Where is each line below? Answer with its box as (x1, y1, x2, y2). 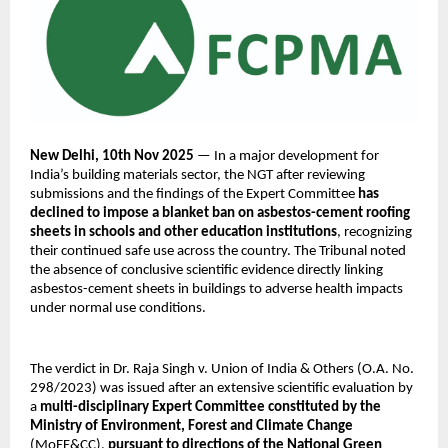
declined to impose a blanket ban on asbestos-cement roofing (30, 206, 410, 222)
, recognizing (337, 225, 412, 241)
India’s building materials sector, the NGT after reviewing (30, 168, 365, 184)
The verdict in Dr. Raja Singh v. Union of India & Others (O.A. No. (30, 362, 414, 378)
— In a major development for (194, 149, 379, 165)
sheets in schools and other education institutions (30, 225, 337, 241)
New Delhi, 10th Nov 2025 (30, 149, 194, 165)
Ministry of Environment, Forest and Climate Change (30, 419, 353, 435)
